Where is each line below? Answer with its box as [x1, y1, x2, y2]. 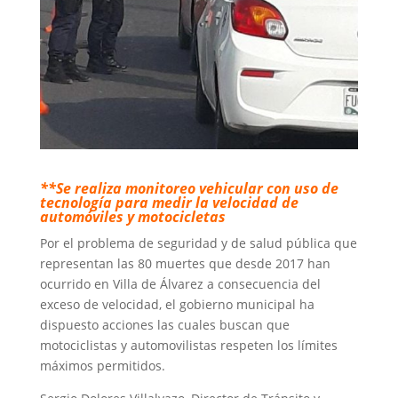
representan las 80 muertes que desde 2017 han [39, 255, 330, 273]
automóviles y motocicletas [39, 207, 226, 227]
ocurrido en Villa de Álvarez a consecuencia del [39, 275, 321, 293]
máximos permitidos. [39, 357, 165, 375]
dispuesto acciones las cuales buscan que [39, 316, 290, 334]
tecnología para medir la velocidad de [39, 193, 298, 213]
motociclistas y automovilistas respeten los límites [39, 337, 338, 354]
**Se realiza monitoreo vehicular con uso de [39, 179, 338, 199]
